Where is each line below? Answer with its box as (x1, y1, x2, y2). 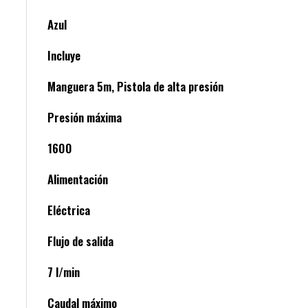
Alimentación (47, 170, 108, 188)
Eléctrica (47, 201, 90, 219)
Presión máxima (47, 109, 122, 126)
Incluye (47, 47, 80, 65)
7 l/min (47, 263, 80, 281)
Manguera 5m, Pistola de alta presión (47, 78, 223, 96)
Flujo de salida (47, 232, 113, 250)
